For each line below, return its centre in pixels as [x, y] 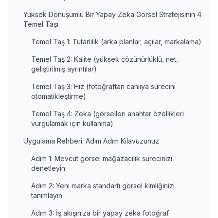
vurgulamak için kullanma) [72, 123]
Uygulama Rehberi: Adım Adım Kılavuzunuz [91, 141]
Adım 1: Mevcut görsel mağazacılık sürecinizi [102, 158]
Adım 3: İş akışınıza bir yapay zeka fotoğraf [100, 213]
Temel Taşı [41, 24]
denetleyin [48, 168]
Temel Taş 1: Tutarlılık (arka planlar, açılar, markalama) [116, 42]
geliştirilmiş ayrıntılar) [64, 69]
